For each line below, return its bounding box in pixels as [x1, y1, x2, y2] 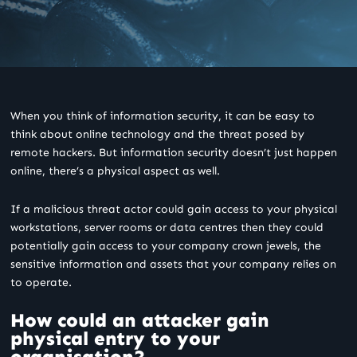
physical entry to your [10, 327, 220, 351]
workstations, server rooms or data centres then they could [10, 220, 324, 234]
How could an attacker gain [10, 308, 269, 332]
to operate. [10, 275, 72, 289]
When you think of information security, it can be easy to [10, 109, 315, 124]
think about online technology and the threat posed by [10, 127, 304, 142]
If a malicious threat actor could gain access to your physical [10, 202, 337, 216]
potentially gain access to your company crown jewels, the [10, 238, 321, 253]
